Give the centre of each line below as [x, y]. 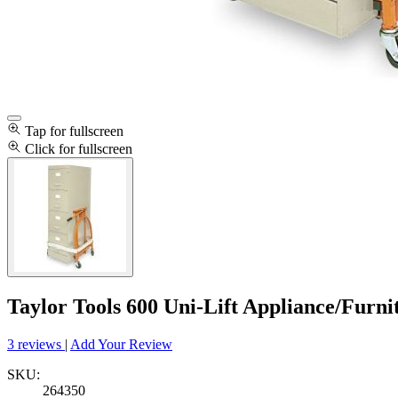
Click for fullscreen [79, 149]
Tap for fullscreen [74, 131]
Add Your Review [121, 344]
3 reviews [36, 344]
